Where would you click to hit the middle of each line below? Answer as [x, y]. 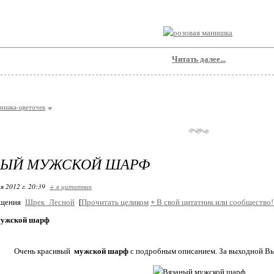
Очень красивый [44, 251]
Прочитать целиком [115, 202]
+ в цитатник [71, 186]
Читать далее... [199, 59]
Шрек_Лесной [50, 202]
